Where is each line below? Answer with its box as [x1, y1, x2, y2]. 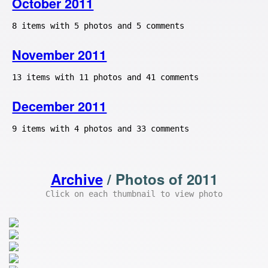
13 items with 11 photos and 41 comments [12, 72, 199, 83]
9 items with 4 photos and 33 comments [12, 123, 190, 133]
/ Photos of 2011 [102, 169, 218, 190]
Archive [50, 169, 103, 190]
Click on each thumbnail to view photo [45, 189, 223, 199]
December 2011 [12, 96, 107, 115]
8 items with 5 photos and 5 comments [12, 21, 185, 31]
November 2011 [12, 45, 107, 64]
